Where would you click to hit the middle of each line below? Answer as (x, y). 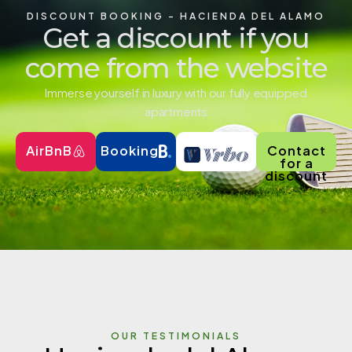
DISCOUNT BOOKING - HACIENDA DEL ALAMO (176, 16)
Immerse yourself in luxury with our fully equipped (176, 92)
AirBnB (49, 151)
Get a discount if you (176, 38)
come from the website (176, 68)
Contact (296, 151)
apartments (176, 111)
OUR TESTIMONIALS (176, 336)
